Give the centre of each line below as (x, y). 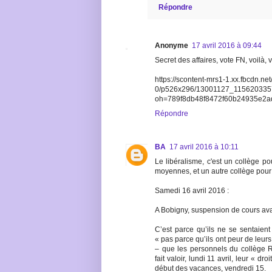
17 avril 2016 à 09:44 (227, 46)
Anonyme (172, 46)
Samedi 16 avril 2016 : (192, 191)
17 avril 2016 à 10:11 (204, 147)
